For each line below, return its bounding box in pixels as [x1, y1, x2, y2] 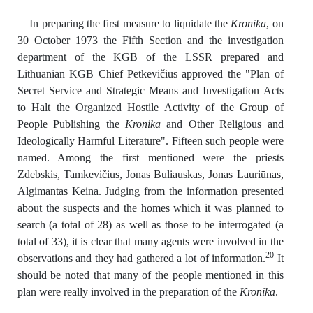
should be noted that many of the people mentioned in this [17, 268, 284, 281]
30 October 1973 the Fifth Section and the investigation [17, 34, 284, 46]
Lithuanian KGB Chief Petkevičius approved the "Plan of [17, 67, 284, 80]
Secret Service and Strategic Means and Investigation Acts [17, 84, 284, 96]
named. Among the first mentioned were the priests [17, 151, 284, 163]
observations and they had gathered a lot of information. [17, 252, 266, 264]
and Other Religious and [161, 117, 284, 130]
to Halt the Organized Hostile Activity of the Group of [17, 101, 284, 113]
